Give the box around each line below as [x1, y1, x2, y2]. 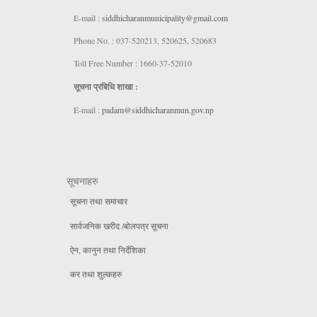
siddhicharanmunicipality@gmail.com [101, 11, 228, 23]
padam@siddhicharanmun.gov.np [101, 104, 214, 116]
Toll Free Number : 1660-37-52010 [73, 57, 192, 69]
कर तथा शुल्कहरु [69, 268, 122, 279]
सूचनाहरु [66, 174, 98, 188]
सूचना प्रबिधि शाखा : [73, 80, 138, 93]
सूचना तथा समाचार [69, 195, 127, 207]
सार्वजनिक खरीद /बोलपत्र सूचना [69, 219, 168, 231]
